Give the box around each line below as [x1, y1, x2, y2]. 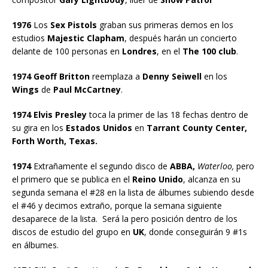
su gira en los [12, 121, 63, 133]
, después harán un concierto [124, 32, 237, 44]
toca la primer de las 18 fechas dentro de [87, 108, 248, 120]
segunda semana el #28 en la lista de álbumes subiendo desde [12, 186, 254, 198]
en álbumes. [12, 239, 59, 251]
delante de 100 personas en [12, 45, 122, 57]
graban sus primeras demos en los [97, 19, 233, 31]
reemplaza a [90, 70, 142, 82]
